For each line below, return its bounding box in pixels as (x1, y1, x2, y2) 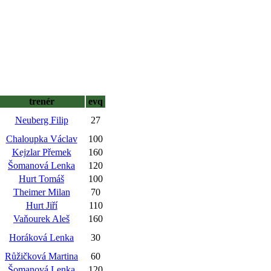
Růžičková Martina (5, 251, 78, 261)
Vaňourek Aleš (13, 214, 70, 224)
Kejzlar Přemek (11, 147, 71, 157)
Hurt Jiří (25, 200, 57, 211)
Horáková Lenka (9, 232, 74, 243)
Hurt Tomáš (19, 174, 64, 184)
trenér (28, 96, 54, 106)
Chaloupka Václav (5, 134, 77, 144)
